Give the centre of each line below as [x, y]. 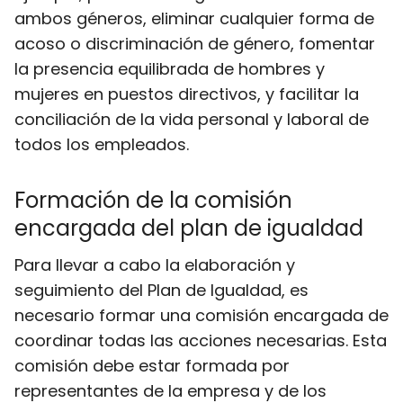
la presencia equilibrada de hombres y [170, 69]
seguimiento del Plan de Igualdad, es [161, 290]
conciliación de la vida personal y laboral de [192, 119]
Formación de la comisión [153, 200]
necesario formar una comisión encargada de [201, 315]
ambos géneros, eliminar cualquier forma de [194, 18]
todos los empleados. [102, 144]
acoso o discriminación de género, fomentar [195, 44]
